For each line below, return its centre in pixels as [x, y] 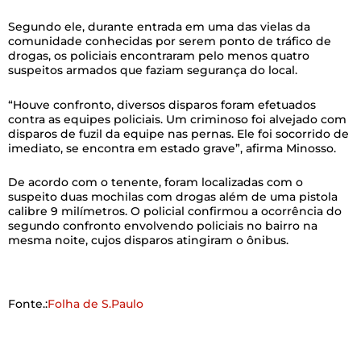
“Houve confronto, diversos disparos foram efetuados [162, 104]
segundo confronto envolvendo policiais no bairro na [163, 226]
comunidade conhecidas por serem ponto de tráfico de [170, 41]
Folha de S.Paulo [95, 303]
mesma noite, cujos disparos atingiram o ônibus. [148, 240]
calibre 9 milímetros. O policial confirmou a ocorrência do [175, 211]
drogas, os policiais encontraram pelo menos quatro [159, 56]
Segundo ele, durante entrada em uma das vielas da [159, 27]
